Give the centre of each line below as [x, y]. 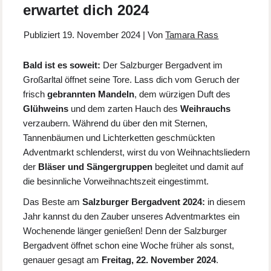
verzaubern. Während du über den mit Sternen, [116, 123]
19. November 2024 [102, 35]
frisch [35, 94]
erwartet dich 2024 [86, 10]
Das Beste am [53, 202]
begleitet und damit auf [199, 167]
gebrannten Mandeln [91, 94]
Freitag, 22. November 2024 [159, 260]
